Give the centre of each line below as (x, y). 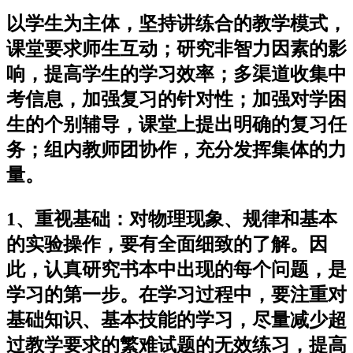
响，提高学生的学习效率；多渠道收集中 (176, 74)
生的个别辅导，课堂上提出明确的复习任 (176, 124)
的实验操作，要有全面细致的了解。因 (167, 244)
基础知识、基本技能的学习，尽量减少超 (176, 320)
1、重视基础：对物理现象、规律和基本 (172, 219)
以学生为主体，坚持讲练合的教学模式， (176, 23)
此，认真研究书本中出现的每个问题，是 (176, 269)
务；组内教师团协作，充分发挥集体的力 (176, 149)
